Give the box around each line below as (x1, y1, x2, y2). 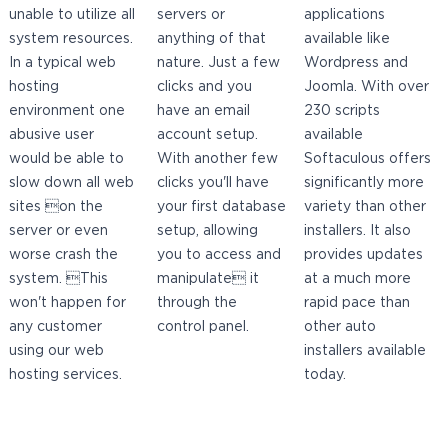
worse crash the (9, 249, 119, 262)
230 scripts (304, 105, 381, 118)
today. (304, 369, 347, 382)
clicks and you (156, 81, 252, 94)
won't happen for (9, 297, 127, 310)
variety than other (304, 201, 427, 214)
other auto (304, 321, 377, 334)
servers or (156, 9, 225, 22)
